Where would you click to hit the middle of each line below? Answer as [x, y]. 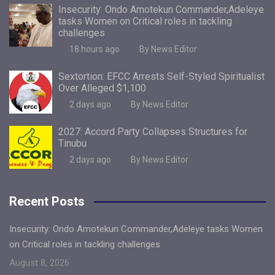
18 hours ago [94, 49]
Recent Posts [47, 201]
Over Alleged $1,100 [102, 88]
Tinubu [72, 143]
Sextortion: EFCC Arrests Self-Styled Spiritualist [161, 76]
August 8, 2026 [39, 262]
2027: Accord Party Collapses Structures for [153, 131]
